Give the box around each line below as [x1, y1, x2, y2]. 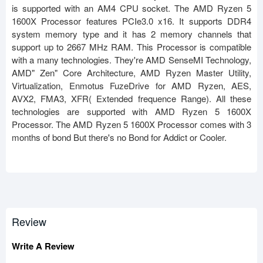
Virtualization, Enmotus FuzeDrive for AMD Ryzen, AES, [12, 79, 251, 92]
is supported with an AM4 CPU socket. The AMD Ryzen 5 [12, 2, 251, 15]
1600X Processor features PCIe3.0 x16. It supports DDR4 [12, 15, 251, 28]
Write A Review [12, 240, 75, 253]
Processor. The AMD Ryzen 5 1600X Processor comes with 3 [12, 118, 251, 131]
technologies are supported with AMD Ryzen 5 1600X [12, 105, 251, 118]
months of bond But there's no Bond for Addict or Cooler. [12, 131, 229, 144]
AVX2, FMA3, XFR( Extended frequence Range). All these [12, 92, 251, 105]
